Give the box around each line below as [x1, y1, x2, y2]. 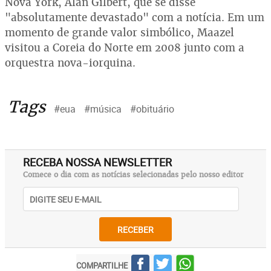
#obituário [130, 102, 174, 116]
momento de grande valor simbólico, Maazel [5, 25, 234, 39]
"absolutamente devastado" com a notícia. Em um [5, 10, 264, 24]
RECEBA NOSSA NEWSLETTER [23, 155, 172, 169]
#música [84, 102, 122, 116]
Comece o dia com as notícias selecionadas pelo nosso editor [23, 170, 244, 180]
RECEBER [117, 223, 154, 235]
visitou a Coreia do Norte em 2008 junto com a [5, 41, 244, 54]
